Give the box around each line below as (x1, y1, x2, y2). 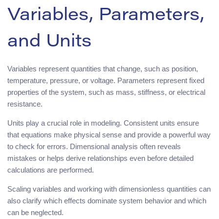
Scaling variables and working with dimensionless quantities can (7, 184, 211, 193)
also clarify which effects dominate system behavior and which (7, 196, 206, 205)
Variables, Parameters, (7, 7, 204, 25)
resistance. (7, 99, 43, 108)
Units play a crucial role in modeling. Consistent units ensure (7, 118, 199, 127)
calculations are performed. (7, 165, 94, 174)
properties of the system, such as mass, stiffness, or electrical (7, 88, 205, 96)
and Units (7, 33, 91, 51)
